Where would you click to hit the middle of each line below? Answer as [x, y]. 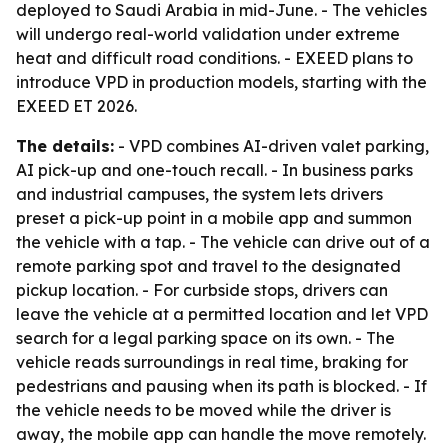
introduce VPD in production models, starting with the [221, 82]
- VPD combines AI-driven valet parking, [271, 146]
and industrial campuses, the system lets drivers [199, 194]
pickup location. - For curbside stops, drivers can [202, 290]
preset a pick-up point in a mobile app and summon [214, 218]
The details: [65, 146]
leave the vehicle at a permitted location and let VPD [222, 314]
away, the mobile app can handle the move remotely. [221, 434]
